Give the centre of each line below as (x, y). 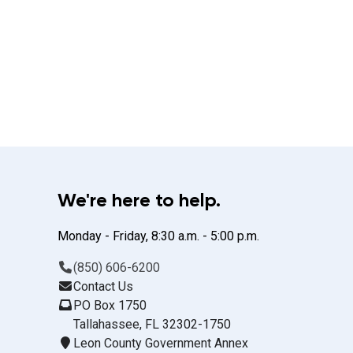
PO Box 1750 (110, 305)
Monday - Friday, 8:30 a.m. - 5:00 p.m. (158, 236)
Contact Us (103, 286)
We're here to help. (139, 200)
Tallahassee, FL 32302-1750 (152, 324)
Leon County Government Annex (161, 343)
